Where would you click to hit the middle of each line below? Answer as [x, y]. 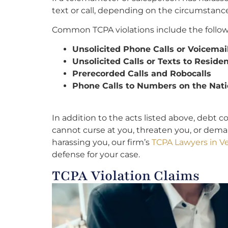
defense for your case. [96, 154]
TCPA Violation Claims [126, 176]
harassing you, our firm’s [102, 142]
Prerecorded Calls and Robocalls [142, 74]
